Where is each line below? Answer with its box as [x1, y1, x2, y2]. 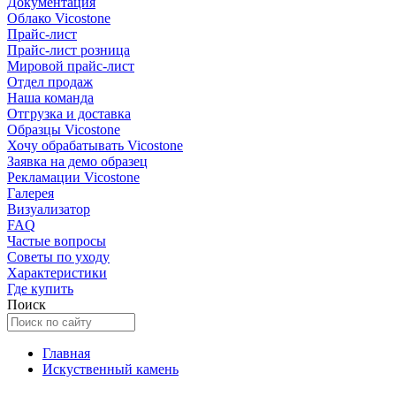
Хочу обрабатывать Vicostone [7, 138, 183, 153]
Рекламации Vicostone [7, 170, 140, 185]
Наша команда [7, 90, 94, 105]
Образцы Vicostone [7, 122, 120, 137]
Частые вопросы [7, 233, 106, 248]
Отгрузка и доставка [7, 106, 131, 121]
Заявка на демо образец [7, 154, 148, 169]
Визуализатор [7, 202, 90, 217]
